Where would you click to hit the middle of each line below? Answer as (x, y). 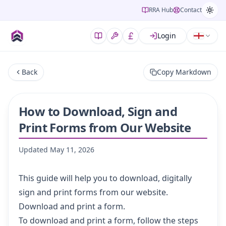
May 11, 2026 (72, 150)
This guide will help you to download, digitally (105, 178)
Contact (191, 10)
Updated (33, 150)
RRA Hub (161, 10)
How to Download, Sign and (98, 111)
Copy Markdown (184, 72)
